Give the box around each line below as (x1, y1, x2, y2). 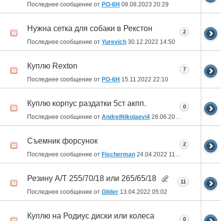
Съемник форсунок (27, 137, 98, 146)
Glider (102, 188, 118, 196)
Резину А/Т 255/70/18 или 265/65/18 (27, 174, 156, 183)
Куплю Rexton (27, 62, 77, 71)
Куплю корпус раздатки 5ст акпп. (27, 99, 146, 108)
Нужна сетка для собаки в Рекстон (27, 24, 152, 33)
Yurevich (102, 38, 126, 46)
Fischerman (102, 151, 135, 158)
